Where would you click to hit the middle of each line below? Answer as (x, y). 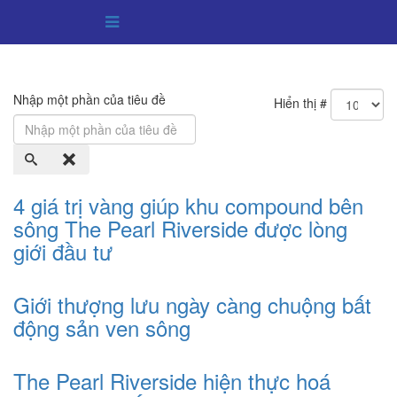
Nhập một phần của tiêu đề (91, 99)
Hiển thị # (300, 102)
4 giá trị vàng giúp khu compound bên (188, 205)
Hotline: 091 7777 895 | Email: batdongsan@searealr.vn (188, 22)
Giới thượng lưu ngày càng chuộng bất (192, 304)
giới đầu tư (63, 251)
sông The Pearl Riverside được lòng (180, 228)
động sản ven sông (102, 327)
